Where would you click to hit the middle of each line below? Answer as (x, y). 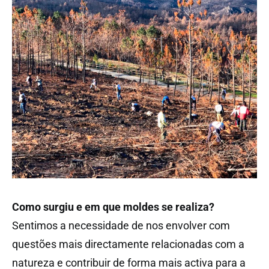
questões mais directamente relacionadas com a (128, 244)
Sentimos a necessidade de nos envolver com (121, 225)
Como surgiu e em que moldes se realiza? (113, 207)
